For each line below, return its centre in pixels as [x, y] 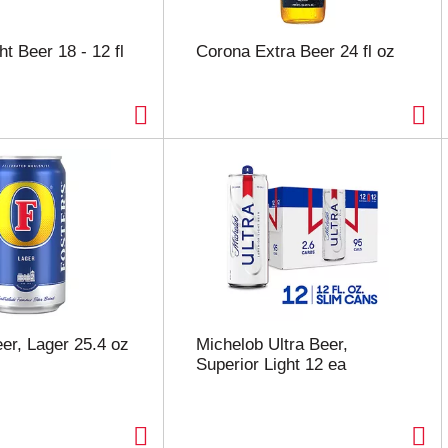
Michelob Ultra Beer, [271, 344]
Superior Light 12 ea [270, 364]
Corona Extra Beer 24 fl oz [295, 51]
